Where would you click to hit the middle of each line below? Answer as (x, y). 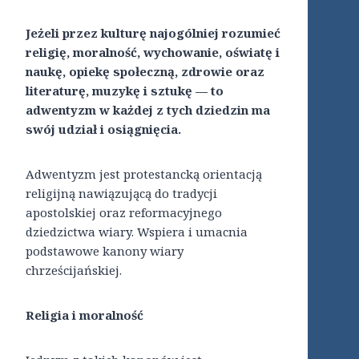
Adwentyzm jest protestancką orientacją (144, 174)
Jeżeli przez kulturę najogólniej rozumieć (153, 33)
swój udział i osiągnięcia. (103, 129)
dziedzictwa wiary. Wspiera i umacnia (137, 232)
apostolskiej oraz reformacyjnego (124, 213)
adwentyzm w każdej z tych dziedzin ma (148, 110)
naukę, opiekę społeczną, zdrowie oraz (145, 72)
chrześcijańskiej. (74, 270)
